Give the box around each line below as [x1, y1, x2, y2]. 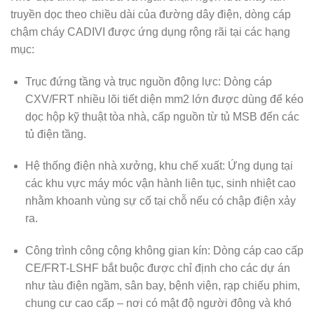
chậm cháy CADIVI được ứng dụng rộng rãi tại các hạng [11, 25, 290, 38]
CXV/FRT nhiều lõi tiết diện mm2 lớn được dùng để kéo [25, 93, 303, 105]
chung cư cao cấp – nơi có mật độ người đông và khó [25, 297, 292, 310]
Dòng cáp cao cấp [210, 245, 303, 257]
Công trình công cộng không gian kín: [25, 245, 210, 257]
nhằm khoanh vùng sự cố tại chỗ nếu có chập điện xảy [25, 195, 296, 207]
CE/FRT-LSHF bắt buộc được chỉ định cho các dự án [25, 262, 290, 275]
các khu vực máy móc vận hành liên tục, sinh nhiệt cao [25, 177, 296, 190]
